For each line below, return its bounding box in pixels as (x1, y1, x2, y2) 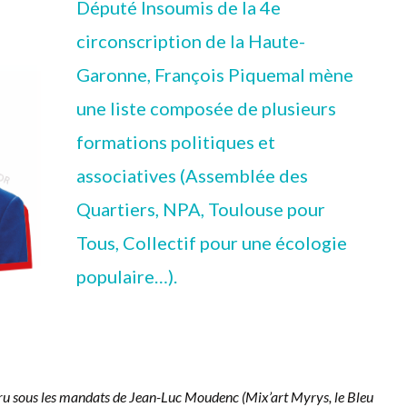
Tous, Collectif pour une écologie (76, 232, 348, 254)
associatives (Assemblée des (76, 164, 309, 187)
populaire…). (76, 265, 178, 288)
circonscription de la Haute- (76, 30, 306, 53)
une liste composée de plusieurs (76, 97, 337, 120)
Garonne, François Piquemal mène (76, 64, 354, 86)
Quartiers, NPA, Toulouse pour (76, 198, 326, 221)
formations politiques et (76, 131, 276, 154)
